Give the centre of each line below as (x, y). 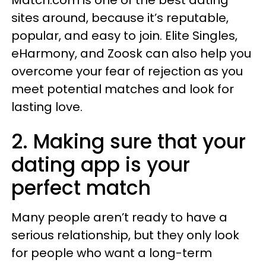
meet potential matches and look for (123, 89)
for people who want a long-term (112, 253)
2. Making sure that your (129, 142)
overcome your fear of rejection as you (127, 71)
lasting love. (47, 107)
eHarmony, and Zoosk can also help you (131, 53)
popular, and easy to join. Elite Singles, (124, 36)
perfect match (81, 188)
